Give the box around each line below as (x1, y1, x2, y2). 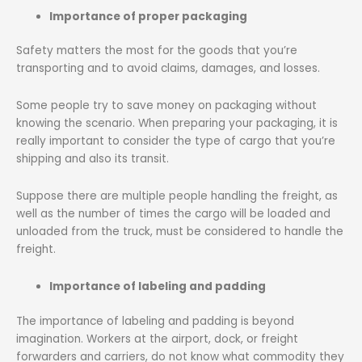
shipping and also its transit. (16, 151, 169, 167)
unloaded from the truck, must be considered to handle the (16, 224, 343, 240)
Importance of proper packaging (49, 8, 248, 24)
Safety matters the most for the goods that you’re (16, 43, 297, 59)
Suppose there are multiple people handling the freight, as (16, 188, 338, 204)
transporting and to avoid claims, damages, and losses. (16, 61, 320, 77)
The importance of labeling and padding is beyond (16, 313, 294, 329)
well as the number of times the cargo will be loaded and (16, 206, 330, 222)
